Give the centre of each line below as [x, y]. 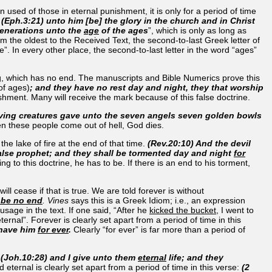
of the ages [124, 30]
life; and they [195, 257]
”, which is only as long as [197, 30]
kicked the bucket [183, 210]
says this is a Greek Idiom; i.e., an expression [158, 200]
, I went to [235, 210]
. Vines [57, 200]
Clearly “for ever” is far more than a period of [158, 229]
